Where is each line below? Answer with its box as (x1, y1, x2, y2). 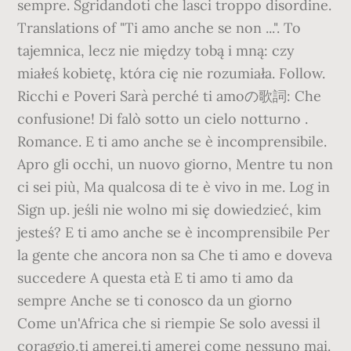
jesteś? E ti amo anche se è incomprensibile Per (17, 223, 331, 241)
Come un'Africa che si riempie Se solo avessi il (17, 314, 321, 332)
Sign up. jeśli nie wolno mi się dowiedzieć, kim (17, 201, 322, 219)
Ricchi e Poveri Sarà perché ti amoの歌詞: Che (17, 87, 322, 105)
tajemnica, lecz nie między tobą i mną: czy (17, 42, 295, 60)
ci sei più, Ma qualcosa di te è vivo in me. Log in (17, 178, 331, 196)
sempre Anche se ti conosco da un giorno (17, 291, 293, 309)
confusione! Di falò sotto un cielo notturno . (17, 110, 309, 128)
